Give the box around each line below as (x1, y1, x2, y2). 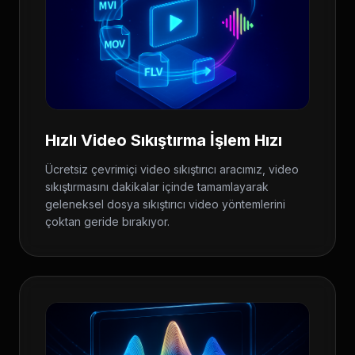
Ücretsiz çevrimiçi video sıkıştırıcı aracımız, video (45, 162, 299, 176)
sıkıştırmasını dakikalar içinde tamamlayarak (45, 180, 269, 193)
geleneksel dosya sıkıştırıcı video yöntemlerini (45, 197, 285, 211)
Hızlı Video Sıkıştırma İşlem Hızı (45, 131, 282, 150)
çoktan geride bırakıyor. (45, 215, 170, 228)
